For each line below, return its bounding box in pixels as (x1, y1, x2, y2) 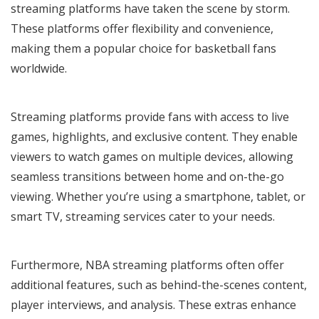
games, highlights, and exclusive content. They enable (11, 128, 298, 145)
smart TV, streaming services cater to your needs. (11, 208, 275, 224)
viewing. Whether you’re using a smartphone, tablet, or (11, 188, 305, 204)
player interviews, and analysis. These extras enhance (11, 296, 296, 313)
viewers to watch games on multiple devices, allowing (11, 148, 293, 164)
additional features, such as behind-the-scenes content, (11, 276, 307, 293)
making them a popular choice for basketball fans (11, 40, 276, 56)
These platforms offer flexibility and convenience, (11, 20, 273, 36)
